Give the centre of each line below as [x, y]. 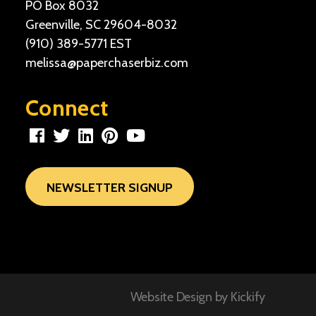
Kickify [248, 297]
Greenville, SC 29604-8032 [101, 25]
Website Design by [180, 297]
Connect [67, 108]
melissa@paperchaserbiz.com [107, 63]
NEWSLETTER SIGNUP [110, 187]
